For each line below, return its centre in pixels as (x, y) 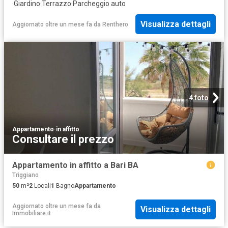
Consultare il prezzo (63, 139)
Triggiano (25, 175)
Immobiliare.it (32, 213)
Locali (42, 186)
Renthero (115, 24)
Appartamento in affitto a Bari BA (75, 165)
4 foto (199, 97)
